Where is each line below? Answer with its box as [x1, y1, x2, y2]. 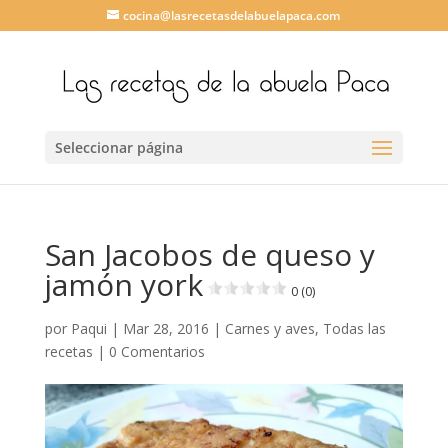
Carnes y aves [224, 319, 315, 338]
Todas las [322, 319, 386, 338]
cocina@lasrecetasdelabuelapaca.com [123, 7, 341, 24]
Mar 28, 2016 [122, 319, 209, 338]
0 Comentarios [108, 342, 205, 361]
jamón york [44, 264, 203, 305]
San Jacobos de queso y [44, 234, 375, 275]
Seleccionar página [54, 138, 183, 157]
